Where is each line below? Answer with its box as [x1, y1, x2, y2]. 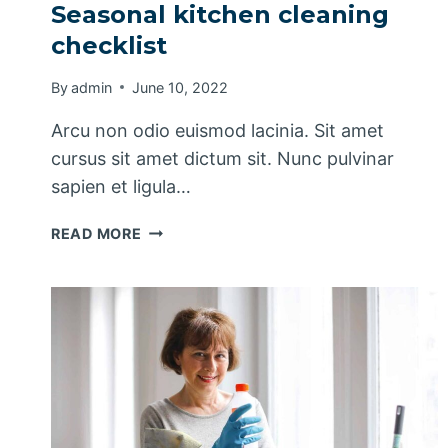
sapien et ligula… [51, 175, 191, 197]
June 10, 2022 [132, 78, 229, 96]
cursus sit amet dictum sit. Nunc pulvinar [51, 147, 394, 169]
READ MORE [51, 224, 142, 242]
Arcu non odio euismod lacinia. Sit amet [51, 119, 384, 141]
